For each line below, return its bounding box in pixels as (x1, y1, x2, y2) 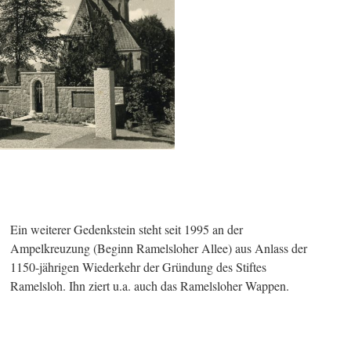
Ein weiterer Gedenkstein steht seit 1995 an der (10, 221, 243, 237)
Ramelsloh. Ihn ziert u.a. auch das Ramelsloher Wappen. (10, 277, 289, 294)
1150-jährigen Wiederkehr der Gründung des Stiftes (10, 259, 266, 275)
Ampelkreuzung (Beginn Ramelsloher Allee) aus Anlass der (10, 240, 307, 256)
